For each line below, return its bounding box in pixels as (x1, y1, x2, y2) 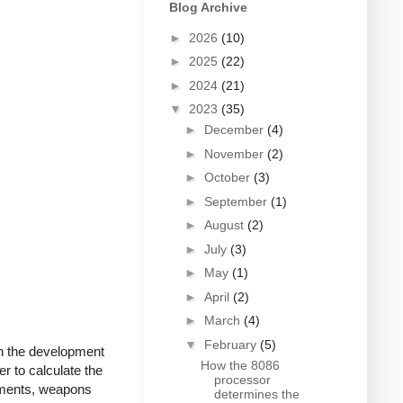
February (203, 336, 260, 352)
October (203, 170, 254, 185)
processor (213, 372, 271, 387)
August (203, 218, 247, 233)
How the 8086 (200, 357, 280, 372)
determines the (213, 386, 300, 401)
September (203, 193, 271, 209)
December (203, 122, 267, 138)
